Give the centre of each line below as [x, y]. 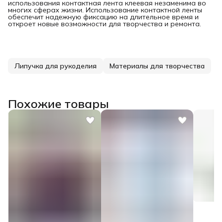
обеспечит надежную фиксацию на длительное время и [103, 17]
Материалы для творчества [157, 66]
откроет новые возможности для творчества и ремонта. [105, 24]
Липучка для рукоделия [55, 66]
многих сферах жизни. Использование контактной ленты [105, 10]
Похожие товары [58, 103]
